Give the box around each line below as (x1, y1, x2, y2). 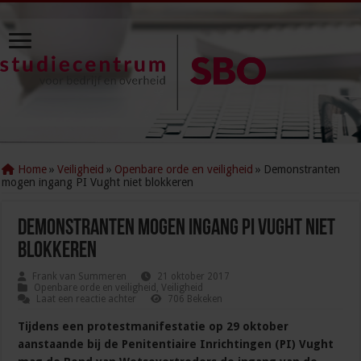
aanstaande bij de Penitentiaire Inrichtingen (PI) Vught (18, 338, 334, 351)
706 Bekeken (168, 293, 223, 305)
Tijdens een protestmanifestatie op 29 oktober (18, 320, 289, 334)
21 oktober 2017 (157, 271, 230, 283)
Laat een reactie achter (36, 293, 137, 305)
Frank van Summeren (32, 271, 127, 283)
